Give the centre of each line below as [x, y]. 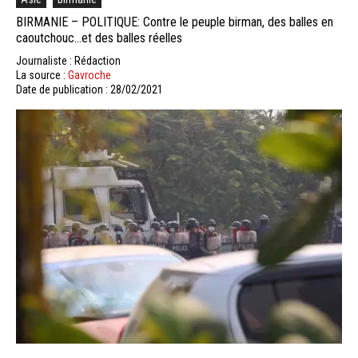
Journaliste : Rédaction [68, 60]
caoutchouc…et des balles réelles [99, 38]
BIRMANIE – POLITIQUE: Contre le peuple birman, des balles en [175, 22]
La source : [42, 75]
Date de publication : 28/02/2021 [89, 89]
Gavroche [89, 75]
